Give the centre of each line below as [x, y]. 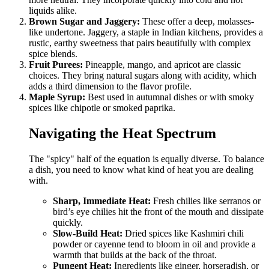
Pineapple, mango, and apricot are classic [162, 65]
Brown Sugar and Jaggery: [84, 22]
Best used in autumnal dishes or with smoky [170, 97]
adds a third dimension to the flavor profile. [110, 86]
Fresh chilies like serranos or [206, 201]
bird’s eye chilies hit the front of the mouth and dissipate [158, 212]
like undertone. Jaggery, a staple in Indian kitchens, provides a [146, 32]
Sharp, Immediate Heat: [102, 201]
